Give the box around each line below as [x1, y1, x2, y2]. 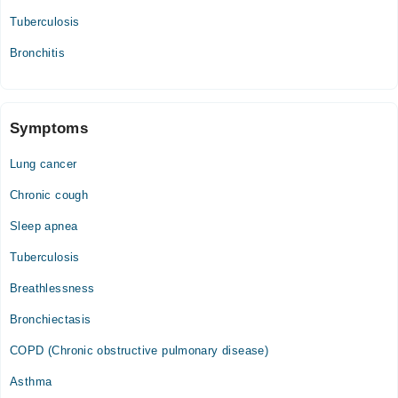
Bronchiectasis [10, 313, 92, 326]
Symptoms [10, 120, 89, 137]
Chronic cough [10, 188, 89, 202]
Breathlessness [10, 282, 95, 295]
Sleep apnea [10, 219, 78, 233]
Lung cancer [10, 157, 77, 171]
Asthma [10, 375, 52, 388]
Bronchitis [10, 46, 65, 60]
